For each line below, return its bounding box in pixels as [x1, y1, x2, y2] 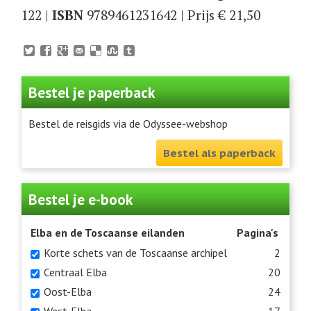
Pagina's [237, 226, 278, 240]
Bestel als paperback [163, 146, 276, 160]
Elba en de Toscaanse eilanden [31, 226, 185, 240]
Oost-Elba [44, 285, 92, 299]
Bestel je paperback [28, 83, 155, 103]
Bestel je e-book [28, 190, 133, 210]
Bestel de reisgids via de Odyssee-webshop [28, 117, 228, 131]
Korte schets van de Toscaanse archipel [44, 246, 227, 260]
